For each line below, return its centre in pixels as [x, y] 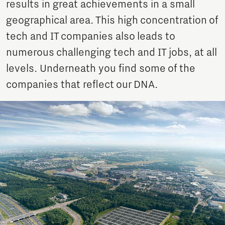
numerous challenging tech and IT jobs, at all [111, 53]
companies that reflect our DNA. [82, 85]
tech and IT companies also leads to [90, 37]
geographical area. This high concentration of [112, 21]
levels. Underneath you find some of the [101, 69]
